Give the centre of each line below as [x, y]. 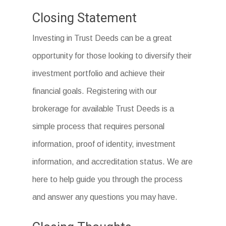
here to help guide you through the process [108, 180]
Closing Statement [85, 18]
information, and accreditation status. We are [113, 162]
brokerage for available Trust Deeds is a [103, 109]
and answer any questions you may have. [105, 197]
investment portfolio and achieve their [99, 74]
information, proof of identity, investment [104, 144]
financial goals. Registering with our [95, 91]
